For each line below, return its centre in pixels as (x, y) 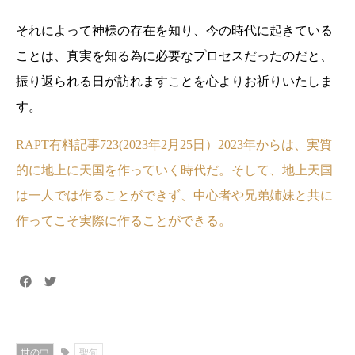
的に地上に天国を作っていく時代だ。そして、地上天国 (174, 170)
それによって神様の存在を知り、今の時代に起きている (174, 31)
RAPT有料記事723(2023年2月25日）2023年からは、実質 (174, 145)
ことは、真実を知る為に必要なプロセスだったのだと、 (174, 56)
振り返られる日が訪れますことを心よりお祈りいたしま (174, 81)
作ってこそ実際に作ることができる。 (124, 221)
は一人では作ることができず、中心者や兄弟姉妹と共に (174, 195)
